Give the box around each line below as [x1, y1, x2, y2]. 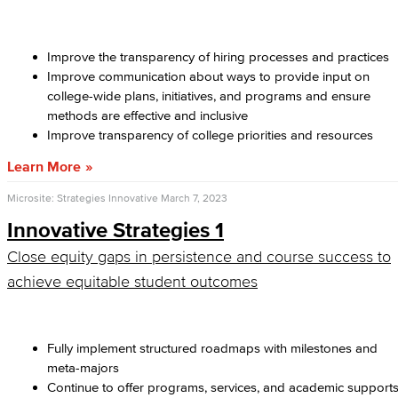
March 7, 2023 [161, 192, 227, 203]
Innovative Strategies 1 [7, 218, 224, 242]
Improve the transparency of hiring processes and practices [47, 49, 389, 64]
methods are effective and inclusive [47, 107, 248, 123]
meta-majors [47, 360, 119, 375]
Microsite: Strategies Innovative [7, 192, 158, 203]
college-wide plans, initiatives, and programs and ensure [47, 88, 370, 103]
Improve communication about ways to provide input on [47, 68, 370, 84]
